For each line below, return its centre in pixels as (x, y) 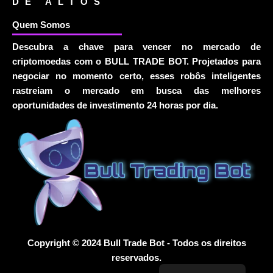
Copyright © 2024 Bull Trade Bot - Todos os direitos (136, 243)
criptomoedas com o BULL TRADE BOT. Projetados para (136, 61)
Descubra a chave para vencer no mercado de (136, 47)
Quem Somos (41, 25)
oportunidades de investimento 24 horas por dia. (115, 105)
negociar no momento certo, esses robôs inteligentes (136, 76)
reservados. (136, 258)
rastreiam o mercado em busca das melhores (136, 90)
